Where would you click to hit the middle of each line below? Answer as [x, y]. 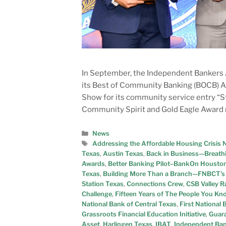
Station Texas [103, 184]
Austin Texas [123, 153]
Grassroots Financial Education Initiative [144, 214]
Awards [93, 163]
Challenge [97, 194]
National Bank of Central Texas [129, 204]
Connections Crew [155, 184]
